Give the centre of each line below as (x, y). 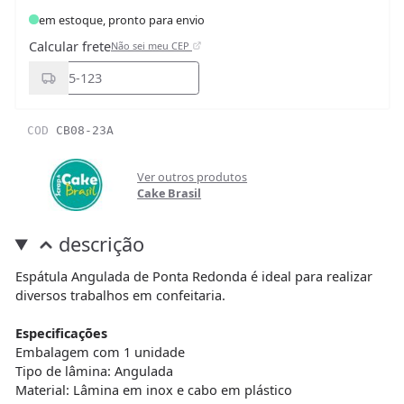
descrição (101, 243)
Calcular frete (70, 46)
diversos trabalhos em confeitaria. (120, 295)
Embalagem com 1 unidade (100, 352)
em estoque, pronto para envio (121, 19)
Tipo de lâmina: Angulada (94, 371)
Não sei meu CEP (151, 46)
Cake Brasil (170, 193)
